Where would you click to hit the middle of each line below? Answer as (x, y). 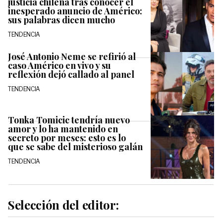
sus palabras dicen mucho (61, 20)
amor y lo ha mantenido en (63, 129)
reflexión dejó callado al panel (71, 74)
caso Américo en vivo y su (59, 65)
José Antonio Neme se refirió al (72, 56)
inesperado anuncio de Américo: (75, 11)
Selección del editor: (63, 204)
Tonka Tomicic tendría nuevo (69, 120)
